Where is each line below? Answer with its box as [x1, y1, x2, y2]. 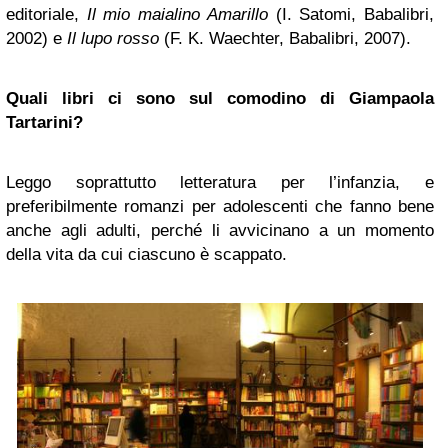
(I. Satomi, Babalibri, [267, 5, 435, 24]
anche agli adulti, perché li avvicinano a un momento [6, 221, 434, 240]
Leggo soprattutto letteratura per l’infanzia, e [6, 173, 434, 192]
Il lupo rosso [67, 29, 159, 48]
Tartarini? [6, 113, 83, 132]
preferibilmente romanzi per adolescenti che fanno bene [6, 197, 434, 216]
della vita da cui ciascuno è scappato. [6, 245, 287, 264]
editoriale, [6, 5, 87, 24]
